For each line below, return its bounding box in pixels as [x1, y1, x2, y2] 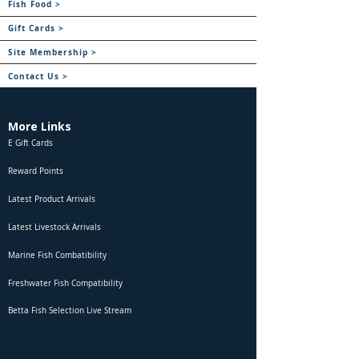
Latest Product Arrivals [8, 194, 95, 205]
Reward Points [8, 166, 63, 177]
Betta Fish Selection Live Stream [8, 305, 131, 317]
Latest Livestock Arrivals [8, 222, 101, 233]
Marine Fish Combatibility [8, 250, 107, 261]
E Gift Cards [8, 138, 53, 149]
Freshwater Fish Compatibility [8, 278, 123, 289]
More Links [8, 119, 71, 135]
